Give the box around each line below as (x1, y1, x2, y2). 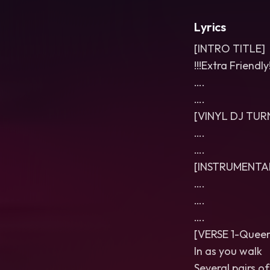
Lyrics (194, 19, 226, 34)
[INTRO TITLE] (194, 42, 265, 55)
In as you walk (194, 244, 262, 258)
